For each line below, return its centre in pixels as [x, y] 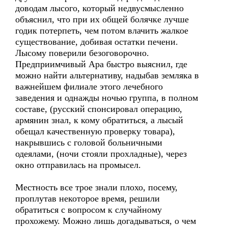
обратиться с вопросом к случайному [89, 210]
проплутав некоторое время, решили [88, 198]
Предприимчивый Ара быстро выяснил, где [101, 64]
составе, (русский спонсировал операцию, [99, 109]
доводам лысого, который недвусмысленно [99, 8]
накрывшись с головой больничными [89, 142]
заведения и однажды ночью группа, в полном [107, 98]
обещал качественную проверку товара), [95, 131]
